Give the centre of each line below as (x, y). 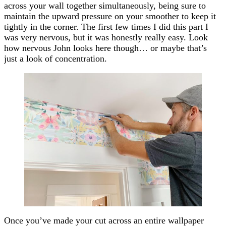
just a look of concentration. (55, 59)
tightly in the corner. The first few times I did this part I (106, 27)
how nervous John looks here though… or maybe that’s (105, 48)
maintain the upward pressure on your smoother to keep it (110, 16)
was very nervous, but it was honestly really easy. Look (106, 38)
